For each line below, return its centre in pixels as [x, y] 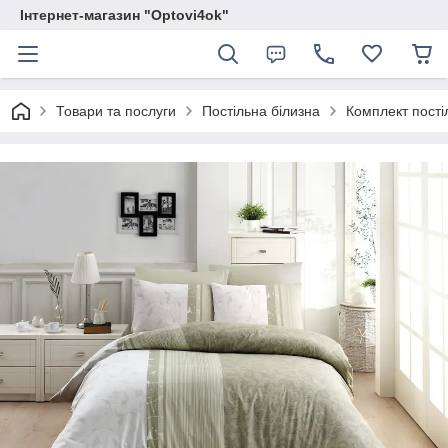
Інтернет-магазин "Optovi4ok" [124, 15]
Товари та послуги [116, 111]
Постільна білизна [261, 111]
